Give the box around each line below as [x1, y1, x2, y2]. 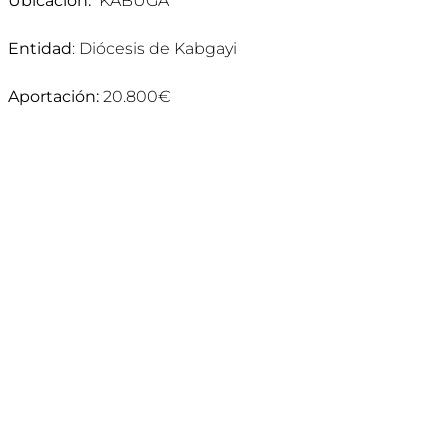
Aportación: [7, 86, 99, 106]
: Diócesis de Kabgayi [71, 38, 237, 58]
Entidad [7, 38, 72, 58]
